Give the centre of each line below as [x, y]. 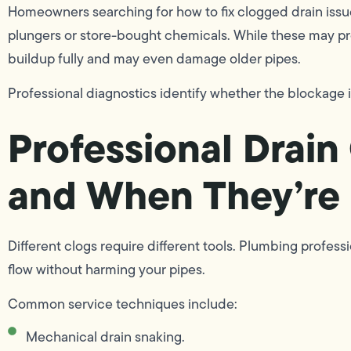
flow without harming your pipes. [107, 269]
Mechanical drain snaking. [105, 337]
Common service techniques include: [123, 304]
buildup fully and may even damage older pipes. [154, 58]
